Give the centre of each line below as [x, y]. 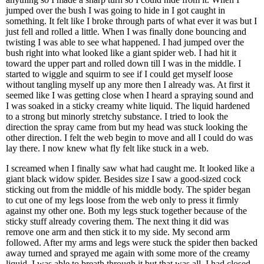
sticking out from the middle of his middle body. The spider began [128, 189]
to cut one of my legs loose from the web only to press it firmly [122, 200]
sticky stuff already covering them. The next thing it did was [117, 221]
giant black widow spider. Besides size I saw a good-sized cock [123, 179]
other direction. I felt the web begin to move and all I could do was [129, 138]
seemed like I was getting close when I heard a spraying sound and [130, 95]
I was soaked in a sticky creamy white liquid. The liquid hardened [128, 106]
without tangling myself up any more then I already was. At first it [128, 85]
